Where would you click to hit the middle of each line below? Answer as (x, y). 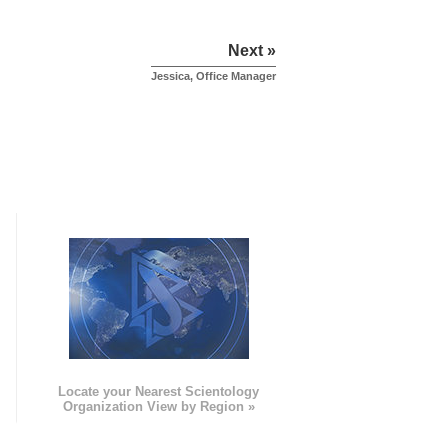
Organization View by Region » (158, 407)
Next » (252, 51)
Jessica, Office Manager (213, 76)
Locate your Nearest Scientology (159, 392)
